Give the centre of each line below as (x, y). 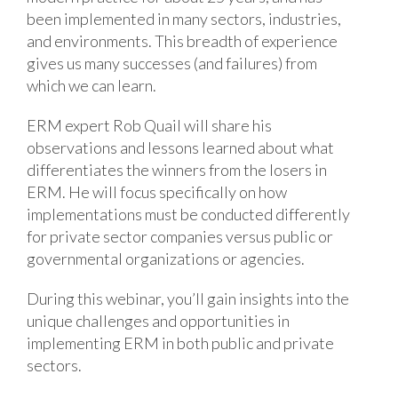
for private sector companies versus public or (180, 236)
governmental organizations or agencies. (166, 258)
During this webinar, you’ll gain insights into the (188, 298)
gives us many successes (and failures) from (172, 63)
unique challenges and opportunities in (158, 320)
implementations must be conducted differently (188, 214)
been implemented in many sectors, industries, (184, 18)
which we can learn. (92, 85)
